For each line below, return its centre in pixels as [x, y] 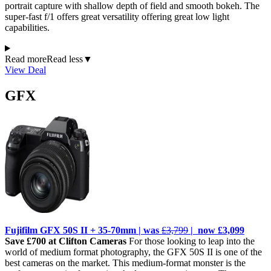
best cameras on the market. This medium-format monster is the [125, 263]
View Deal [25, 70]
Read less [65, 59]
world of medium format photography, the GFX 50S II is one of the [133, 252]
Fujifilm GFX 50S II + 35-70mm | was [83, 230]
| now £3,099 [217, 230]
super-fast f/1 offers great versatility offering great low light [117, 17]
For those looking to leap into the [192, 241]
